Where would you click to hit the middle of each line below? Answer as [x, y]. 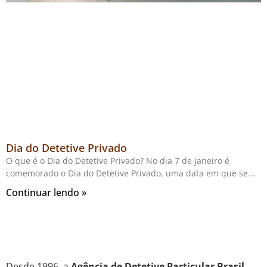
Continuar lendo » [46, 193]
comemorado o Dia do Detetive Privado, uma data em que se [127, 173]
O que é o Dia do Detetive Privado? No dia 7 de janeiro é [118, 161]
